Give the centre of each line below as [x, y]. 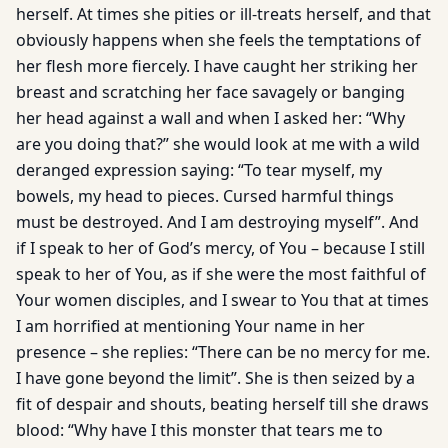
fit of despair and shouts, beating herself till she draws [222, 404]
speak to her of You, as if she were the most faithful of [221, 274]
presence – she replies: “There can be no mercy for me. [223, 352]
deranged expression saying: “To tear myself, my [199, 170]
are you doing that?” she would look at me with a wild [218, 144]
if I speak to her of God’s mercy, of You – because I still [220, 248]
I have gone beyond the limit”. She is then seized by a [215, 378]
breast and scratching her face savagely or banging [210, 92]
